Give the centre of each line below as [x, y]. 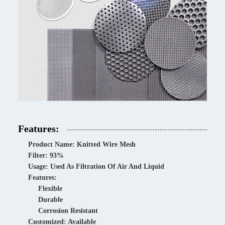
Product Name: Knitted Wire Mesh [82, 144]
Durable [50, 199]
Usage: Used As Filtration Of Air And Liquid [96, 166]
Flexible [50, 188]
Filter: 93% [46, 155]
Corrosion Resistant [68, 210]
